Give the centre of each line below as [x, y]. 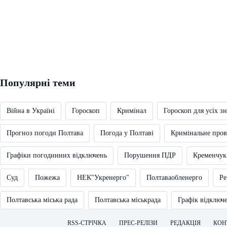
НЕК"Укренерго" [103, 178]
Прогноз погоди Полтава [45, 133]
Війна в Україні [31, 111]
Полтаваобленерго [174, 178]
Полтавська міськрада [128, 200]
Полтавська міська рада [42, 200]
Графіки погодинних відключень [57, 155]
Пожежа [47, 178]
